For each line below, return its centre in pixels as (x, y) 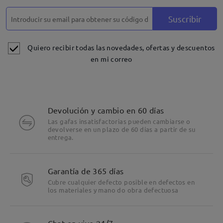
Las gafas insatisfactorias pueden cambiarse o (119, 121)
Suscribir (185, 19)
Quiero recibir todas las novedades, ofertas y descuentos (121, 47)
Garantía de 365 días (86, 170)
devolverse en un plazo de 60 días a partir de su (121, 129)
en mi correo (111, 59)
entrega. (60, 137)
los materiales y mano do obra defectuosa (113, 190)
